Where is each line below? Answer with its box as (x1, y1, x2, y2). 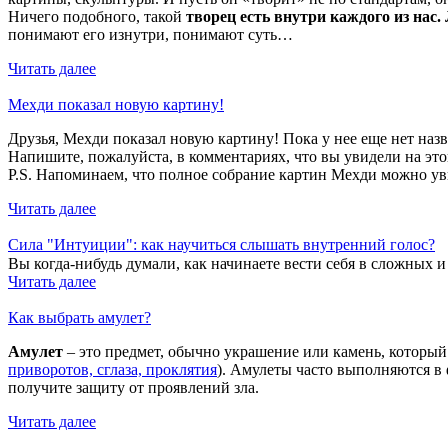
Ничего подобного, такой (8, 8, 182, 26)
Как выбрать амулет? (8, 309, 151, 327)
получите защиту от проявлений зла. (8, 379, 259, 397)
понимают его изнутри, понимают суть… (8, 26, 293, 44)
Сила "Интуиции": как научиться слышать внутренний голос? (8, 236, 435, 254)
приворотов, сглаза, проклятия (8, 361, 217, 379)
